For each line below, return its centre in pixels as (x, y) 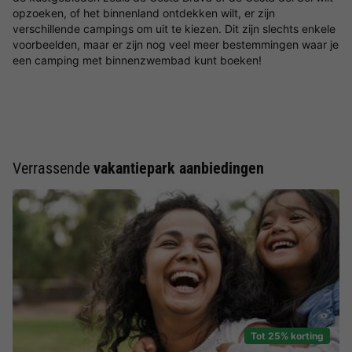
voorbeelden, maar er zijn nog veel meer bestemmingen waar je (176, 44)
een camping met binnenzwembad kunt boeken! (137, 60)
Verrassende (53, 168)
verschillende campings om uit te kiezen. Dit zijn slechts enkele (174, 29)
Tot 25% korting (287, 335)
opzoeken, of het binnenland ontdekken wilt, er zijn (144, 13)
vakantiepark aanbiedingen (179, 168)
